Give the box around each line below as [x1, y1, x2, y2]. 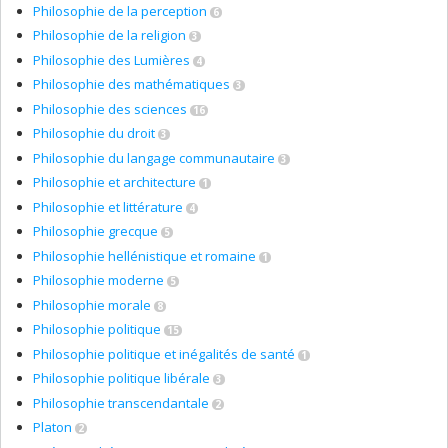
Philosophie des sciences [33, 99, 187, 118]
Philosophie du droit [33, 124, 155, 142]
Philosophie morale [33, 295, 151, 314]
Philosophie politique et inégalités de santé [33, 344, 295, 363]
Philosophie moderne [33, 271, 164, 289]
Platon [33, 418, 72, 436]
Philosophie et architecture [33, 173, 196, 191]
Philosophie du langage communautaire [33, 148, 275, 167]
